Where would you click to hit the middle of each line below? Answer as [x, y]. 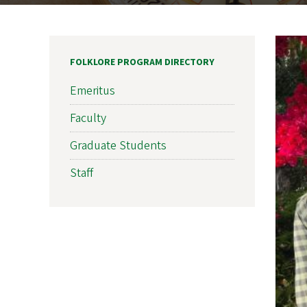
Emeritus [93, 90]
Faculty [88, 118]
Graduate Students [118, 145]
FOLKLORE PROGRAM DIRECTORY [142, 63]
